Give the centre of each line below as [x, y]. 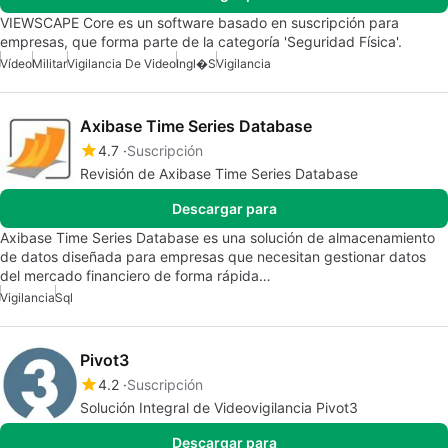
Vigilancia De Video [121, 64]
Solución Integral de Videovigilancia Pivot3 [219, 408]
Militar [49, 64]
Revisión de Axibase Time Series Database [219, 174]
